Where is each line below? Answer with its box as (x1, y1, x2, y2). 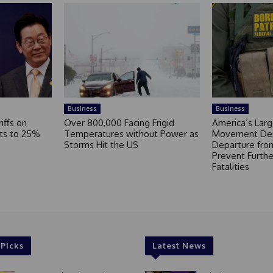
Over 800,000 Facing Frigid (64, 117, 175, 129)
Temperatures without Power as (64, 128, 199, 140)
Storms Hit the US (64, 139, 139, 151)
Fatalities (211, 161, 249, 173)
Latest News (152, 241, 206, 251)
